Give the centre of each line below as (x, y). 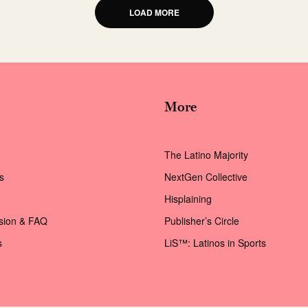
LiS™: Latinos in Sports (215, 243)
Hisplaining (189, 199)
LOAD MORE (154, 12)
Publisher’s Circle (202, 221)
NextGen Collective (206, 177)
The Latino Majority (206, 155)
